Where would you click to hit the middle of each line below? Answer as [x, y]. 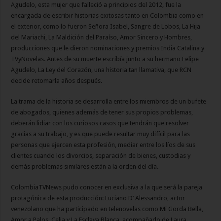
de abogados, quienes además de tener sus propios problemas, [102, 112]
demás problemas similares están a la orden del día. [85, 166]
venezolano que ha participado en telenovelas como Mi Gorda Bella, [107, 209]
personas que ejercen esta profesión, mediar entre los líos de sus [103, 145]
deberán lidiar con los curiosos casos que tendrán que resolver [100, 123]
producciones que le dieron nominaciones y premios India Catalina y [108, 48]
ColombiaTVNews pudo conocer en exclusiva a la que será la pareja [107, 187]
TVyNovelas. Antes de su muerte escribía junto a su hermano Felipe [105, 59]
